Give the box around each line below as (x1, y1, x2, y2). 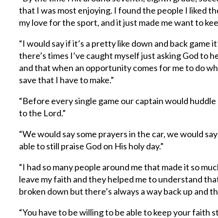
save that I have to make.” (19, 74, 114, 85)
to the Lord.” (19, 108, 66, 118)
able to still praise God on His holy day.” (19, 141, 164, 151)
